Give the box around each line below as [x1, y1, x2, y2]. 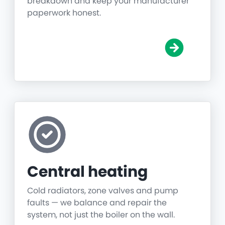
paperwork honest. [27, 7, 101, 19]
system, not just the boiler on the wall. [27, 209, 175, 221]
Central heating [27, 161, 148, 183]
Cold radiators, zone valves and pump [27, 185, 178, 197]
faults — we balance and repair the [27, 197, 167, 209]
